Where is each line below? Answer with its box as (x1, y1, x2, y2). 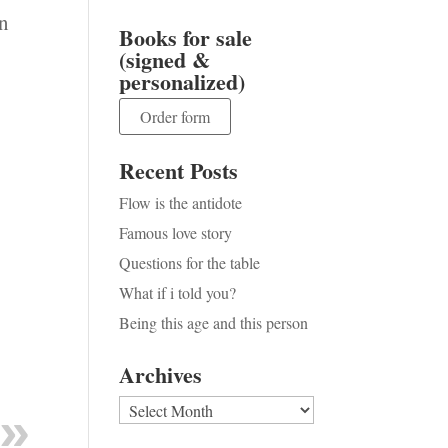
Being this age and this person (119, 312, 309, 333)
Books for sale (119, 21, 253, 54)
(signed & (119, 43, 211, 76)
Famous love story (119, 222, 233, 243)
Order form (140, 106, 211, 127)
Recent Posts (119, 154, 239, 187)
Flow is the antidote (119, 192, 243, 213)
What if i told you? (119, 282, 237, 303)
